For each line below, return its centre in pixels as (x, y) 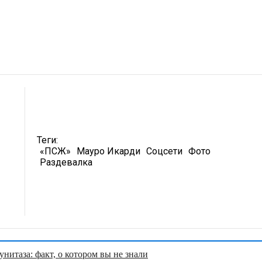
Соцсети (165, 151)
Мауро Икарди (109, 151)
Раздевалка (66, 163)
